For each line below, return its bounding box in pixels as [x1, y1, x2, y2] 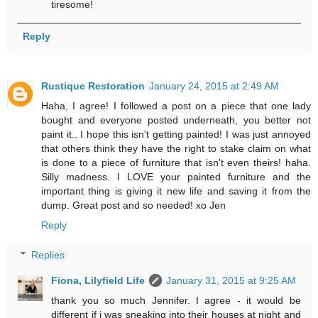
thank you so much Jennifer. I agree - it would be [51, 294, 301, 306]
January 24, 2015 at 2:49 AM [149, 80, 279, 92]
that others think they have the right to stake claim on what [41, 143, 311, 155]
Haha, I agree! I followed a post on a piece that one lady [41, 100, 311, 112]
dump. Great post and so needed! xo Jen [41, 199, 226, 212]
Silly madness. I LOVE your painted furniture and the [41, 171, 311, 183]
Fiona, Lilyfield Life [51, 274, 146, 286]
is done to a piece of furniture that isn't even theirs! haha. [41, 157, 311, 169]
